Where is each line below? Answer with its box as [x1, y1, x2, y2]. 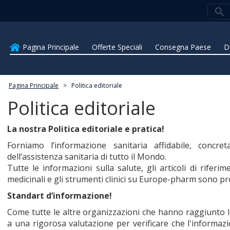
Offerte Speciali [92, 42, 143, 52]
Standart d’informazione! [7, 189, 112, 201]
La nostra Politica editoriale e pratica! [7, 123, 164, 135]
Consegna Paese [155, 42, 212, 52]
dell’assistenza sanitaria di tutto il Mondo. [7, 150, 168, 162]
